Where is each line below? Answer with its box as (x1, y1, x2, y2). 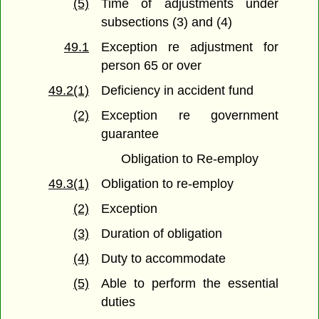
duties (101, 295, 136, 310)
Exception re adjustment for (101, 40, 278, 55)
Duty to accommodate (101, 251, 226, 266)
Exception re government (101, 108, 278, 123)
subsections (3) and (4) (101, 15, 233, 30)
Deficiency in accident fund (101, 83, 254, 98)
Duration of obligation (101, 226, 223, 241)
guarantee (101, 127, 159, 142)
